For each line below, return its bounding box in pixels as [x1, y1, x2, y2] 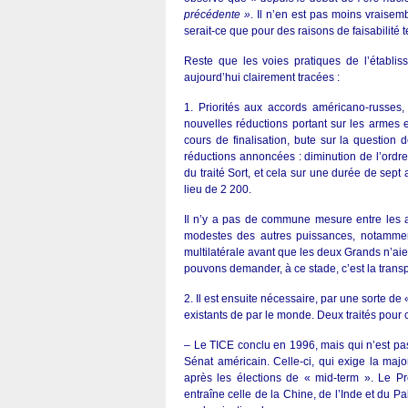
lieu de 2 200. [184, 183, 251, 196]
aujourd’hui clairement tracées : [184, 71, 340, 84]
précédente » [184, 8, 251, 21]
